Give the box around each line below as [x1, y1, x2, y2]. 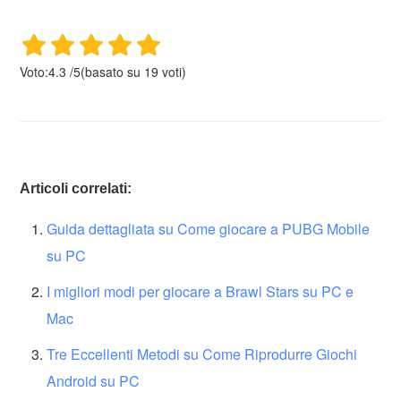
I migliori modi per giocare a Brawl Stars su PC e [47, 280, 354, 302]
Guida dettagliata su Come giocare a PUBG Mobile [47, 218, 371, 239]
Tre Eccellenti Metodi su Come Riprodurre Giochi [47, 343, 358, 364]
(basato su [81, 62, 145, 81]
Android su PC [47, 370, 141, 391]
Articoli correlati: [20, 180, 132, 196]
